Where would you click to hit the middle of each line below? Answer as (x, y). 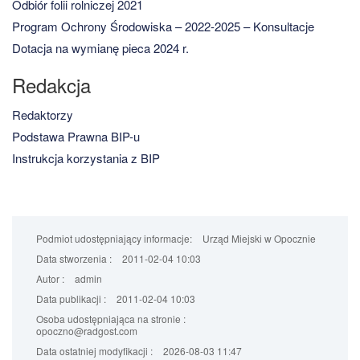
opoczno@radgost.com (87, 330)
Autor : (50, 278)
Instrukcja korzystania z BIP (86, 157)
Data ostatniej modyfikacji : (94, 350)
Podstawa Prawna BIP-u (76, 136)
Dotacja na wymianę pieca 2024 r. (100, 47)
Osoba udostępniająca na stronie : (111, 318)
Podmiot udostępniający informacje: (115, 238)
